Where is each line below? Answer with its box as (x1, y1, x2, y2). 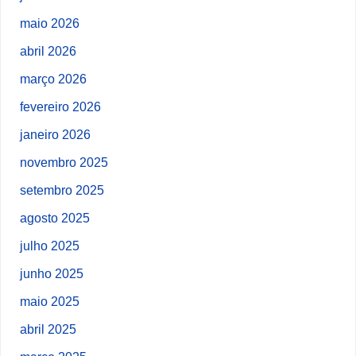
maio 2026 (20, 15, 80, 30)
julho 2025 (20, 238, 80, 253)
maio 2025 (20, 293, 80, 308)
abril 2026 (20, 43, 77, 58)
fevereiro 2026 (20, 99, 102, 114)
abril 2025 (20, 321, 77, 336)
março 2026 (20, 71, 87, 86)
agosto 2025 (20, 210, 91, 225)
